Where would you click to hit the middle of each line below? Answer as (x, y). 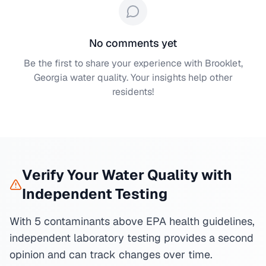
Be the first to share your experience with (114, 63)
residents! (133, 92)
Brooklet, (224, 63)
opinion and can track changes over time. (111, 254)
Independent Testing (94, 194)
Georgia (50, 77)
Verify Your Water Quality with (127, 175)
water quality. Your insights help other (150, 77)
